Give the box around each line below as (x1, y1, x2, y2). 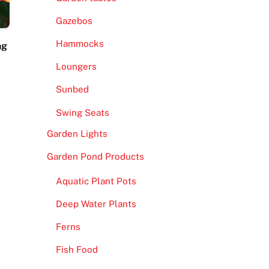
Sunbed (55, 84, 89, 95)
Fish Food (55, 244, 98, 255)
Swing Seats (55, 107, 109, 118)
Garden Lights (46, 128, 107, 139)
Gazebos (55, 15, 92, 26)
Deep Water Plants (55, 199, 136, 210)
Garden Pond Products (46, 151, 144, 162)
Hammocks (55, 38, 104, 49)
